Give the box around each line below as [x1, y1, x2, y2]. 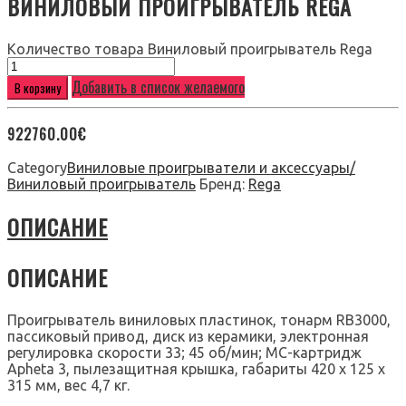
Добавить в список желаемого [72, 76, 245, 99]
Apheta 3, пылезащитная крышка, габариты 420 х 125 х [7, 360, 385, 377]
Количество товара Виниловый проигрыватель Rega [7, 41, 372, 58]
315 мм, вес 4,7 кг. [7, 376, 130, 393]
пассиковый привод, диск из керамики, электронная [7, 327, 369, 344]
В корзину [14, 79, 61, 98]
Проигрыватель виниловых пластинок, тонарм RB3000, [7, 311, 391, 328]
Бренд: [199, 176, 248, 193]
